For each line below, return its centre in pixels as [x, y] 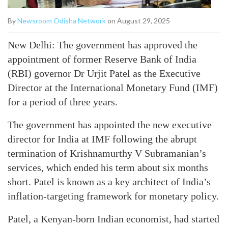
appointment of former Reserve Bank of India [102, 59]
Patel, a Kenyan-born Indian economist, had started [113, 219]
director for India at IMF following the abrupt [102, 139]
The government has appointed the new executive [110, 125]
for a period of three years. [63, 102]
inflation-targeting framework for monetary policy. [113, 196]
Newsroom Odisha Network [62, 21]
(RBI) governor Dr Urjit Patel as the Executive [104, 73]
